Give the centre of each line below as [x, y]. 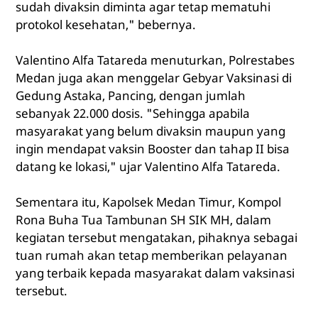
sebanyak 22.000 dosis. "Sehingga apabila [132, 114]
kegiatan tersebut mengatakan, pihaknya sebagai [156, 238]
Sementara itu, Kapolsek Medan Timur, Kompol [148, 202]
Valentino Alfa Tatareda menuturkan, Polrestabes [155, 60]
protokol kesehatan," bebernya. [105, 25]
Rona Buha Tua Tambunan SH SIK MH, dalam [143, 220]
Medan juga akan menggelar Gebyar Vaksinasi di [153, 78]
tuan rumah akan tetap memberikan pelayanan [151, 256]
